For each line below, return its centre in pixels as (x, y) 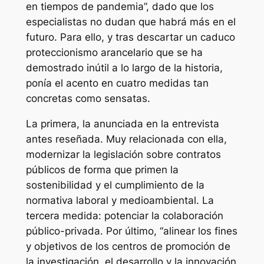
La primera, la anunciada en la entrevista (122, 123)
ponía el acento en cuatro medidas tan (117, 83)
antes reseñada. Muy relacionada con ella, (126, 139)
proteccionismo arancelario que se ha (114, 52)
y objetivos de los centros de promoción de (128, 246)
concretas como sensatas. (88, 98)
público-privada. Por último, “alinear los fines (131, 231)
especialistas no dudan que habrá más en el (131, 22)
